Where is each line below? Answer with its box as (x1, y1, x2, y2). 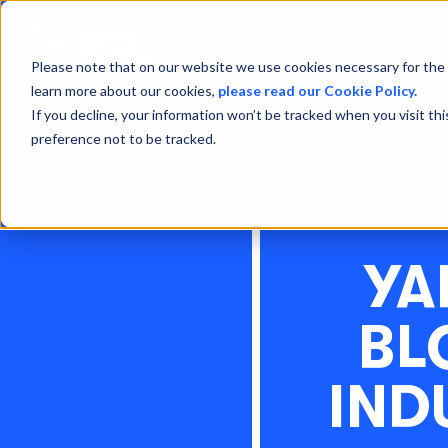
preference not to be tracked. (30, 129, 216, 147)
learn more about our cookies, (30, 81, 218, 99)
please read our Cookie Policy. (217, 81, 417, 99)
